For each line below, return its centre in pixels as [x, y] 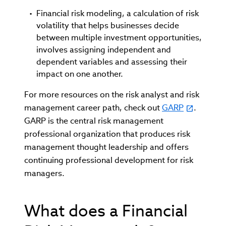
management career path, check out [93, 107]
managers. [44, 173]
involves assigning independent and [104, 49]
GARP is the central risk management [94, 121]
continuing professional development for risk [109, 160]
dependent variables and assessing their [112, 62]
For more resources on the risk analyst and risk [112, 94]
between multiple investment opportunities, [119, 37]
